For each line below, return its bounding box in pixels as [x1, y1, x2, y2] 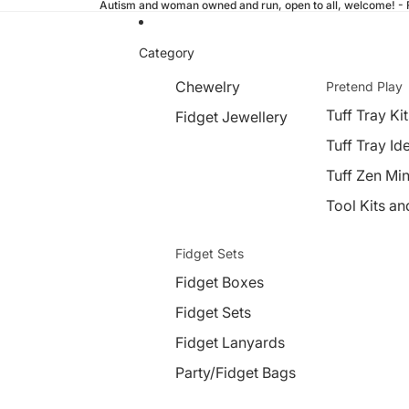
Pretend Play [325, 79, 403, 94]
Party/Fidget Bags [175, 363, 296, 382]
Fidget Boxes [175, 273, 264, 291]
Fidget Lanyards [175, 333, 285, 351]
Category [139, 44, 194, 60]
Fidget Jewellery [175, 108, 288, 126]
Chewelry [175, 78, 240, 96]
